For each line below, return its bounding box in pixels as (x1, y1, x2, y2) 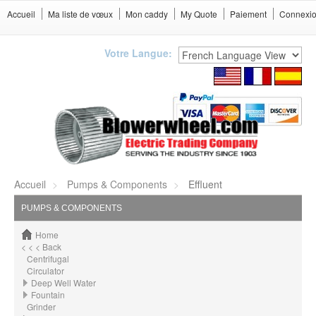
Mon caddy (126, 8, 168, 20)
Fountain (31, 288, 65, 301)
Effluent (186, 177, 222, 192)
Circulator (27, 265, 64, 277)
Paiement (230, 8, 267, 20)
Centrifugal (27, 253, 69, 265)
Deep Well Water (31, 276, 96, 289)
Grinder (27, 300, 56, 313)
